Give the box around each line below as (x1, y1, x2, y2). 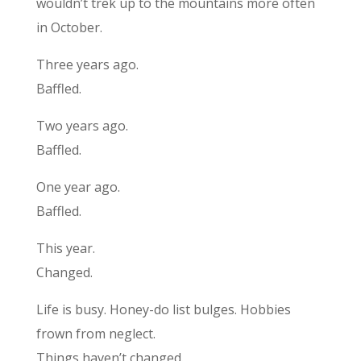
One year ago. (35, 177, 120, 196)
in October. (35, 18, 102, 36)
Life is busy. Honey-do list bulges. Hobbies (35, 300, 291, 318)
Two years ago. (35, 116, 128, 135)
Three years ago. (35, 55, 139, 73)
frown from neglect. (35, 324, 156, 342)
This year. (35, 239, 95, 257)
